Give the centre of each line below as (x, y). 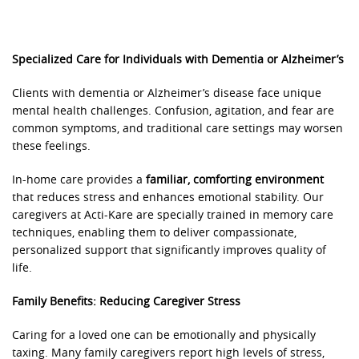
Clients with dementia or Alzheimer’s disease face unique (167, 94)
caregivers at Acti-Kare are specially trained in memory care (173, 216)
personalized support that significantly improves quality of (169, 251)
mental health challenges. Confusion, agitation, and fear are (173, 111)
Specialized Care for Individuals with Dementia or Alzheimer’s (178, 60)
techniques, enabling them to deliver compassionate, (154, 233)
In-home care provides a (79, 180)
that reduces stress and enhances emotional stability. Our (168, 198)
